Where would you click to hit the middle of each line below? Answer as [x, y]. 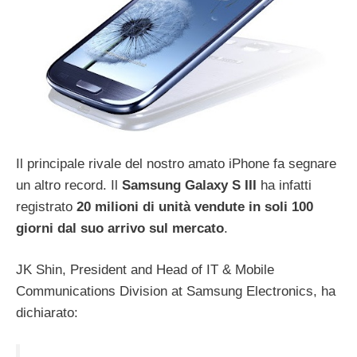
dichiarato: [47, 313]
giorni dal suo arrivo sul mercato [120, 228]
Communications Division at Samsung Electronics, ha [176, 292]
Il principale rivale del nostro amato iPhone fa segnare [176, 163]
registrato [46, 206]
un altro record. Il [69, 185]
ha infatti [284, 185]
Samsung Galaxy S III [189, 185]
